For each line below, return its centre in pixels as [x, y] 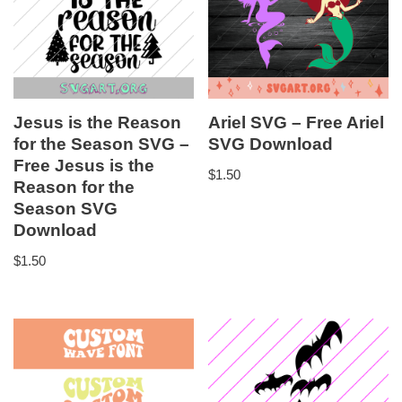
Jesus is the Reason [97, 123]
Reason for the [74, 188]
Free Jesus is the [84, 166]
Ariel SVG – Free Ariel [297, 123]
